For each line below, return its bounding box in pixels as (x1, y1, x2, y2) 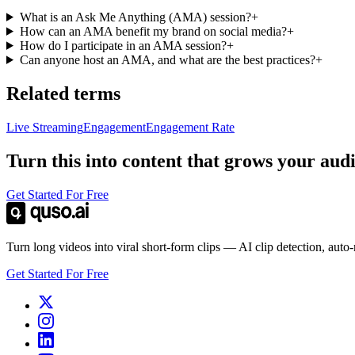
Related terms (6, 82, 120, 104)
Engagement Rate (146, 120, 235, 134)
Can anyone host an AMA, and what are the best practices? (19, 52, 315, 67)
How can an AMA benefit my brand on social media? (19, 24, 287, 38)
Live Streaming (6, 120, 83, 134)
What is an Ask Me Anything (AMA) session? (19, 10, 251, 24)
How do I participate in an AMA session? (19, 38, 227, 52)
